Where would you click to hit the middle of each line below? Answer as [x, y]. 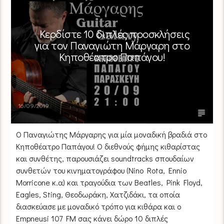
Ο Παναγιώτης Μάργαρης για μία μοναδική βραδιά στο [112, 134]
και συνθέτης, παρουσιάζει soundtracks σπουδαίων [105, 158]
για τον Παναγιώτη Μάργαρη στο [112, 45]
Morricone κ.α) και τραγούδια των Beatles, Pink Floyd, [109, 182]
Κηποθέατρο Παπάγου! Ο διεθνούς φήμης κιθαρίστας [108, 146]
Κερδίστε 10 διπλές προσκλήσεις [114, 33]
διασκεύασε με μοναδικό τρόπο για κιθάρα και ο [99, 206]
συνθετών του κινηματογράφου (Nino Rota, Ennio [101, 170]
